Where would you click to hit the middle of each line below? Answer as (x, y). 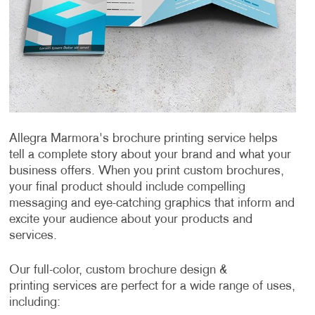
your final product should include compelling (127, 187)
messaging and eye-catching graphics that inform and (152, 203)
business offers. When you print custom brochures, (146, 171)
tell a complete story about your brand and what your (150, 155)
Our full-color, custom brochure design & (118, 270)
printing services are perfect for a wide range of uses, (152, 286)
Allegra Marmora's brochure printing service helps (143, 139)
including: (36, 302)
